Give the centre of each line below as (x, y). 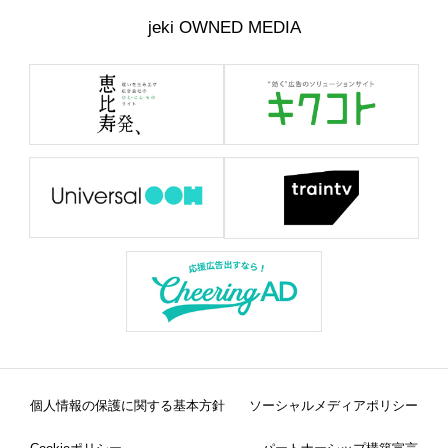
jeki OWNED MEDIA (224, 27)
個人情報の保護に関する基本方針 (127, 405)
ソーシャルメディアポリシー (334, 405)
